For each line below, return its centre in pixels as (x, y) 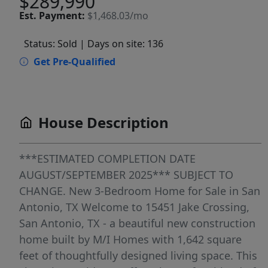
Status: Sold (51, 44)
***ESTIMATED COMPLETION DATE (107, 159)
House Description (103, 122)
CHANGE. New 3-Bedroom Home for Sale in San (140, 191)
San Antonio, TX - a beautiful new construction (137, 223)
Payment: (62, 15)
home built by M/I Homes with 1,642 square (130, 239)
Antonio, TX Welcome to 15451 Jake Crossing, (134, 207)
